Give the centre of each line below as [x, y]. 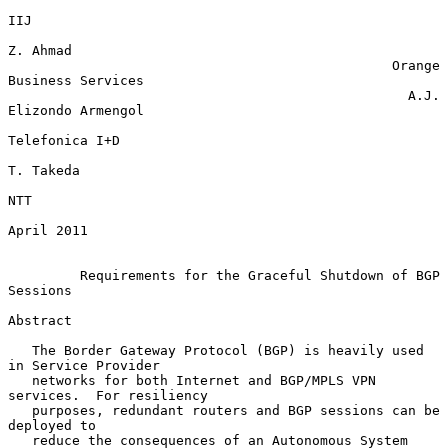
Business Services [76, 80]
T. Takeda [44, 170]
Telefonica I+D [64, 140]
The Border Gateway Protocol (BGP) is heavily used [20, 350]
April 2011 [48, 230]
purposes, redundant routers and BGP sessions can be [20, 410]
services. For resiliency [108, 395]
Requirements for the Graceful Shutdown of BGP [260, 275]
